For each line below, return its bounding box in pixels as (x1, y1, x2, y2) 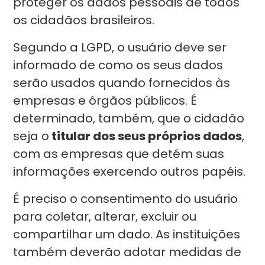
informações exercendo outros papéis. (13, 163, 249, 180)
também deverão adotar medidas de (13, 244, 242, 260)
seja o (13, 128, 50, 144)
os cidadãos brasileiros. (13, 12, 155, 28)
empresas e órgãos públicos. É (13, 92, 198, 109)
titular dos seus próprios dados (49, 128, 243, 144)
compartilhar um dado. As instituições (13, 226, 241, 243)
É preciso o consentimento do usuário (13, 190, 238, 207)
